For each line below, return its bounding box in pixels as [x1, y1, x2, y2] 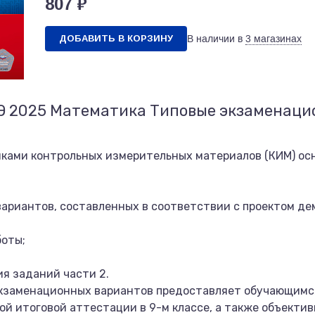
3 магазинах [245, 33, 302, 44]
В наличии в [187, 33, 243, 44]
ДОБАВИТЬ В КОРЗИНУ [59, 33, 173, 44]
